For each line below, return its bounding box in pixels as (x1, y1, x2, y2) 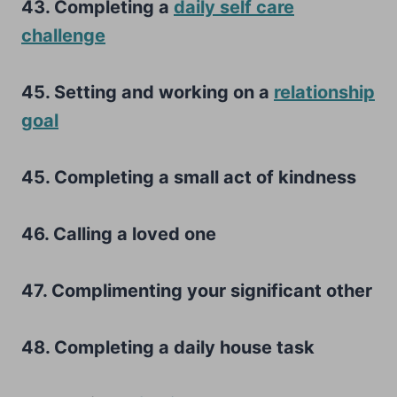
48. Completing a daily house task (21, 336, 315, 358)
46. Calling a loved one (21, 222, 216, 245)
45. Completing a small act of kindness (21, 166, 356, 188)
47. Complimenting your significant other (21, 279, 372, 301)
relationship (274, 81, 375, 103)
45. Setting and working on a (21, 81, 274, 103)
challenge (21, 24, 105, 46)
